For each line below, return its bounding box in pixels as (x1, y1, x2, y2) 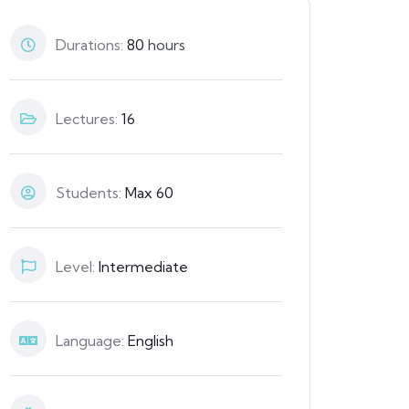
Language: (56, 331, 128, 351)
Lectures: (56, 110, 121, 129)
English (128, 331, 173, 351)
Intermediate (99, 257, 188, 277)
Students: (56, 184, 125, 203)
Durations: (56, 36, 127, 55)
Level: (56, 257, 99, 277)
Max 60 (125, 184, 173, 203)
